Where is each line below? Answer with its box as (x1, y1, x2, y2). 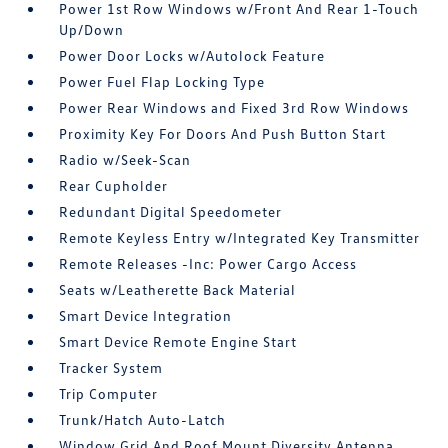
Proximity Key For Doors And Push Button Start (59, 124, 387, 142)
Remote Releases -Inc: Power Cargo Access (59, 254, 358, 272)
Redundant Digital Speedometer (59, 202, 283, 220)
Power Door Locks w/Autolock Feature (59, 46, 326, 64)
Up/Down (59, 20, 125, 38)
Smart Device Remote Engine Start (59, 332, 298, 350)
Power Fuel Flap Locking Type (59, 72, 266, 90)
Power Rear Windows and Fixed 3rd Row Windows (59, 98, 410, 116)
